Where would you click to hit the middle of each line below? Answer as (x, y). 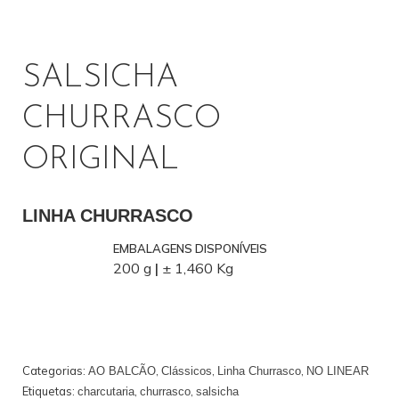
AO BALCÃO (122, 371)
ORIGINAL (101, 160)
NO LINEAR (338, 371)
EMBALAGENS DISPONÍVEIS (190, 248)
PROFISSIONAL (50, 39)
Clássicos (187, 371)
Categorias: (55, 370)
